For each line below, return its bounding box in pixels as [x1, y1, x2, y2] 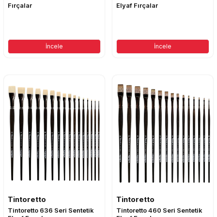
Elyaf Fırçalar [116, 1, 158, 9]
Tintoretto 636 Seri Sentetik [8, 206, 94, 215]
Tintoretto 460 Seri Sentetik [116, 206, 202, 215]
